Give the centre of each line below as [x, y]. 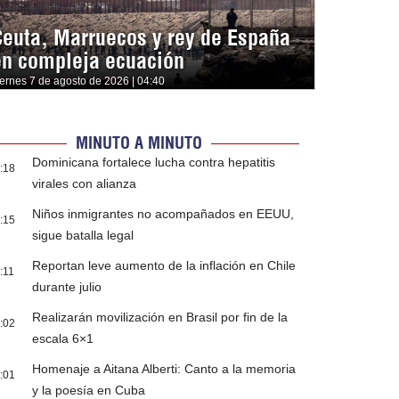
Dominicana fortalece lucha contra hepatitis [154, 163]
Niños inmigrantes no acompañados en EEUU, [163, 214]
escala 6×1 [63, 339]
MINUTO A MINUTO [138, 143]
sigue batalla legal [83, 236]
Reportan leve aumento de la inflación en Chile [164, 266]
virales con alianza [85, 184]
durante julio [67, 287]
